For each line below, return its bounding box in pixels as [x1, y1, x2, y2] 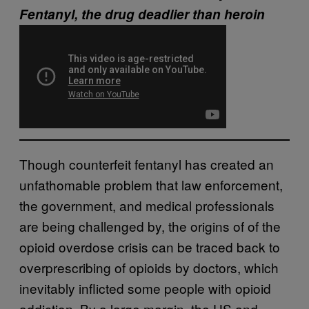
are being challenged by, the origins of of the [19, 217, 281, 235]
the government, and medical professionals [19, 196, 275, 215]
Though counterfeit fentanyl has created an [19, 154, 274, 173]
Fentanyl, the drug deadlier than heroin [19, 4, 265, 23]
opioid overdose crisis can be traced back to [19, 237, 280, 256]
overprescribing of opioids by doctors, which [19, 258, 279, 277]
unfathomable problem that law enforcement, [19, 175, 283, 194]
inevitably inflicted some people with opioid [19, 279, 271, 297]
